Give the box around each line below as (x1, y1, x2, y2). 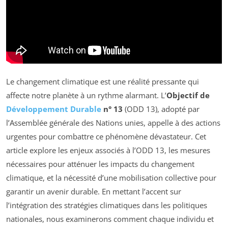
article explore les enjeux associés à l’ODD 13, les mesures (6, 145, 210, 156)
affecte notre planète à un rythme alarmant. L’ (6, 90, 166, 101)
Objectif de (166, 90, 210, 101)
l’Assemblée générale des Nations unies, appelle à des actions (6, 118, 220, 128)
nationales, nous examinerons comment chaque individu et (6, 214, 214, 224)
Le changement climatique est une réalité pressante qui (6, 76, 199, 87)
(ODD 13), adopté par (123, 104, 199, 115)
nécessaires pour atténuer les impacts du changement (6, 159, 194, 169)
